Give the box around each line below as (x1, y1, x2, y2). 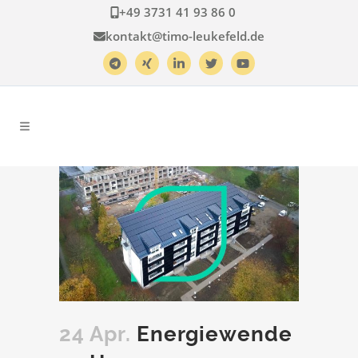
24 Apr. (59, 321, 131, 346)
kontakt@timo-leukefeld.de (105, 28, 265, 44)
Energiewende (131, 321, 292, 346)
